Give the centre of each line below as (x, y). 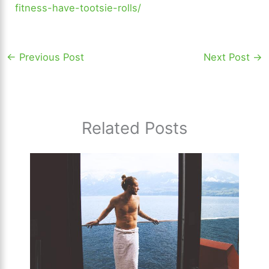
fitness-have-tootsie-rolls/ (78, 8)
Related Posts (134, 128)
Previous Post (50, 57)
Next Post (228, 57)
